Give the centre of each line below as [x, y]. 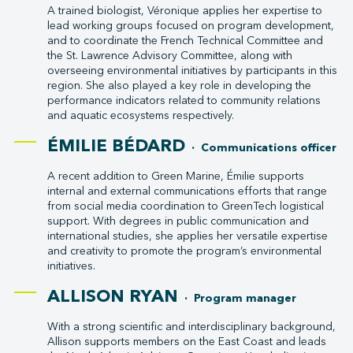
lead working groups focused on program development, [190, 26]
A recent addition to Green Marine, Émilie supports [175, 176]
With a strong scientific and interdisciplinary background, [191, 327]
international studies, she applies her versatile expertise [187, 236]
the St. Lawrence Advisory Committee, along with [169, 56]
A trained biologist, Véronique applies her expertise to [184, 11]
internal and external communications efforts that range [187, 191]
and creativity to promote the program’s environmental [184, 251]
